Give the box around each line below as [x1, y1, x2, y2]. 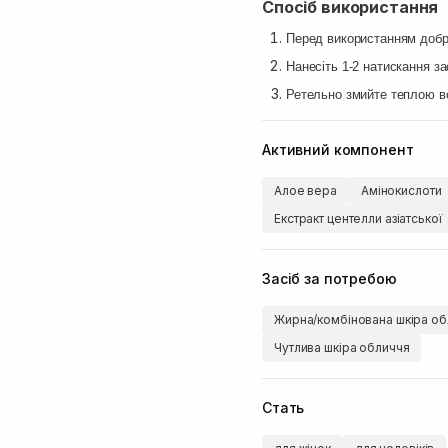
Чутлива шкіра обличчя [274, 340, 410, 355]
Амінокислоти [360, 183, 442, 198]
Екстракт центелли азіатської [274, 211, 443, 226]
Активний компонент [262, 140, 414, 158]
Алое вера [274, 183, 337, 198]
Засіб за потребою [262, 269, 397, 287]
